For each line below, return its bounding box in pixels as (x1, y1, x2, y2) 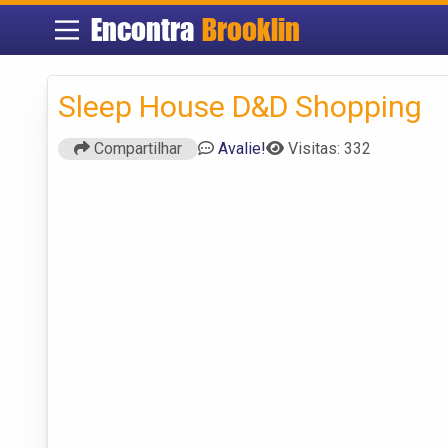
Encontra (90, 11, 202, 48)
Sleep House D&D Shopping (58, 88, 422, 124)
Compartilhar (90, 138, 182, 158)
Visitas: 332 (288, 138, 371, 158)
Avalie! (218, 138, 266, 158)
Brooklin (201, 11, 300, 48)
